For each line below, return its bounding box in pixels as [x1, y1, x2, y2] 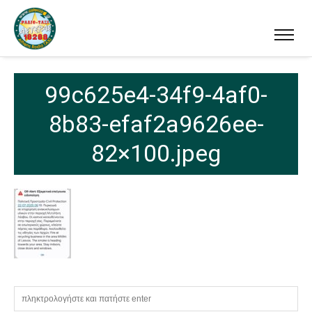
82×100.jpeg [91, 139, 221, 168]
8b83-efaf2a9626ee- [48, 110, 264, 139]
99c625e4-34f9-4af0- [45, 81, 267, 109]
